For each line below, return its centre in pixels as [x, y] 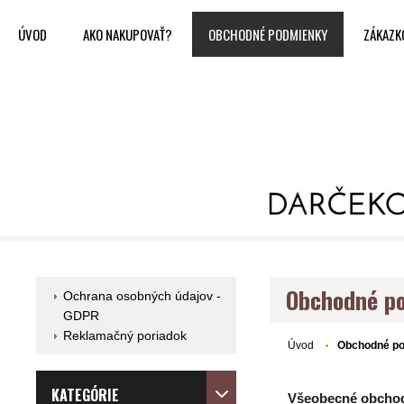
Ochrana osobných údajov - [142, 296]
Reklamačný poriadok [125, 336]
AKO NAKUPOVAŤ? [128, 34]
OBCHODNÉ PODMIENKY [268, 34]
